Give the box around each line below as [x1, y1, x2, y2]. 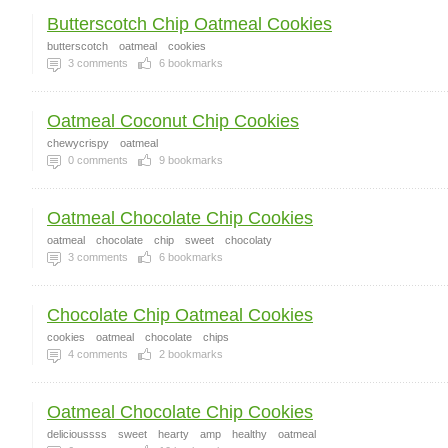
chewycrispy [47, 137, 109, 149]
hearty [158, 428, 189, 440]
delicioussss [47, 428, 107, 440]
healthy [232, 428, 267, 440]
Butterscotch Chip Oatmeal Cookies [47, 14, 332, 34]
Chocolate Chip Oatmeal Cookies [47, 305, 313, 325]
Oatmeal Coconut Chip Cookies [47, 111, 299, 131]
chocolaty [225, 234, 272, 246]
